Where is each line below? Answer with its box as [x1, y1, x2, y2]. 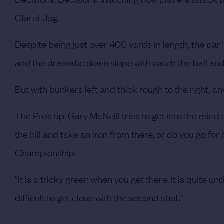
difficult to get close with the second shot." [15, 191, 183, 203]
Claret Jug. [15, 11, 59, 23]
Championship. [15, 146, 76, 158]
